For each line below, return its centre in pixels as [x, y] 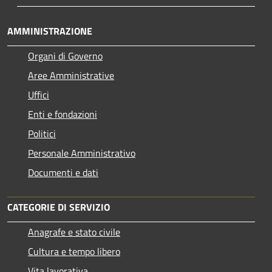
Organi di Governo [65, 56]
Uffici [39, 94]
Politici [42, 133]
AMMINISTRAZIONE [50, 31]
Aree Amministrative [71, 75]
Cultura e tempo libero [74, 251]
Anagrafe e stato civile [74, 232]
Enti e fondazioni [63, 114]
